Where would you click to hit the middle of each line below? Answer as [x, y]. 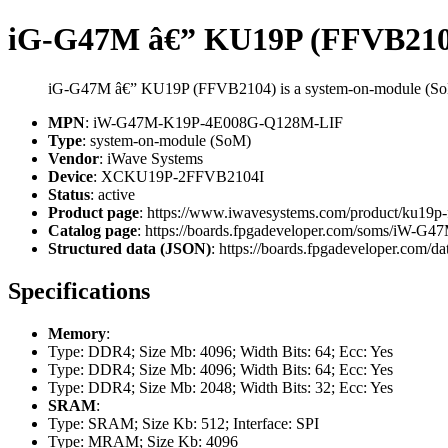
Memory [77, 333]
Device [70, 176]
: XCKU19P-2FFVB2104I [178, 176]
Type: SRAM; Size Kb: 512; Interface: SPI [183, 423]
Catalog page [92, 230]
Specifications [79, 290]
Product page [93, 212]
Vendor [73, 158]
